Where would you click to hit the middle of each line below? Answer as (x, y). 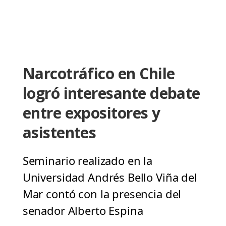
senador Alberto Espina (83, 211)
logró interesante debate (111, 93)
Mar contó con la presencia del (102, 194)
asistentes (59, 133)
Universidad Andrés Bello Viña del (110, 177)
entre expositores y (91, 113)
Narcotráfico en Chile (99, 74)
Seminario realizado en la (88, 161)
